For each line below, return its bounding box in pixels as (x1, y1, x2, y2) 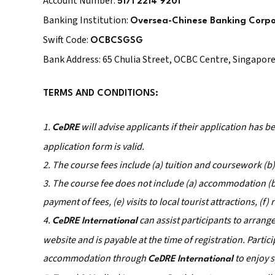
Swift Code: (43, 33, 90, 47)
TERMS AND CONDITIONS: (43, 89, 158, 99)
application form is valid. (43, 140, 144, 154)
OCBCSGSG (90, 36, 143, 46)
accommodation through (43, 252, 148, 266)
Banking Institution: (43, 14, 130, 28)
